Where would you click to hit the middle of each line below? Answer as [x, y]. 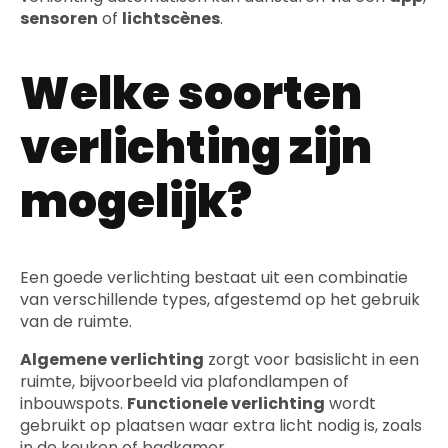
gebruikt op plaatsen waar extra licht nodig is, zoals [221, 425]
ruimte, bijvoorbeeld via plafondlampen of [184, 381]
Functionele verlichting [226, 403]
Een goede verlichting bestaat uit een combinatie [214, 277]
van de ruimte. [76, 321]
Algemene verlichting [112, 359]
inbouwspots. [73, 403]
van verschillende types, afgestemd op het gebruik [220, 299]
